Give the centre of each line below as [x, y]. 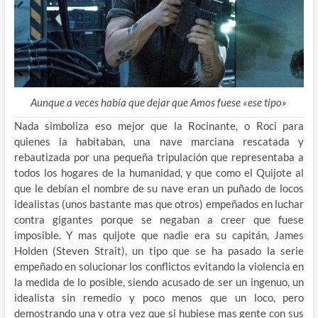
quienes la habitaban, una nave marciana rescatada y [159, 142]
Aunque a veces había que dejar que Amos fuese [137, 103]
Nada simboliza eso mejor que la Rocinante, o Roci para [159, 126]
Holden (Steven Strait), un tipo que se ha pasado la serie [159, 251]
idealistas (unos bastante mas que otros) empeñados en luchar [159, 204]
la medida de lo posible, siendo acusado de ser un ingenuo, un [159, 282]
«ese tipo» [265, 103]
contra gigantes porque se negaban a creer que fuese [159, 220]
